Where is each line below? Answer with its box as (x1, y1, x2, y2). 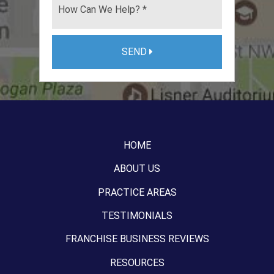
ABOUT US (114, 163, 160, 175)
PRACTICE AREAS (97, 186, 177, 198)
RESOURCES (109, 256, 165, 268)
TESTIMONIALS (102, 209, 172, 221)
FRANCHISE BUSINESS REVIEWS (65, 233, 209, 245)
